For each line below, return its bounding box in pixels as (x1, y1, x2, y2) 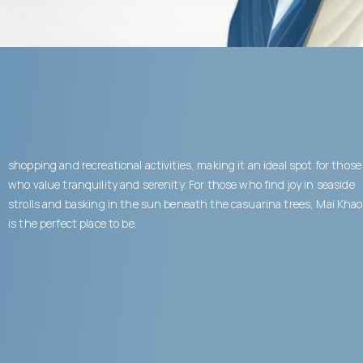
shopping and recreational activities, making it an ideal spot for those (8, 156, 361, 173)
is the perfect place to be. (8, 215, 137, 231)
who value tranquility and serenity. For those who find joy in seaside (8, 176, 355, 192)
